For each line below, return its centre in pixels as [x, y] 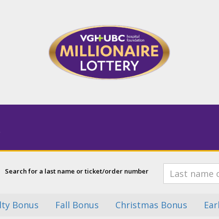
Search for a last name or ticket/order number [77, 171]
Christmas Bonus [151, 205]
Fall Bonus [77, 205]
